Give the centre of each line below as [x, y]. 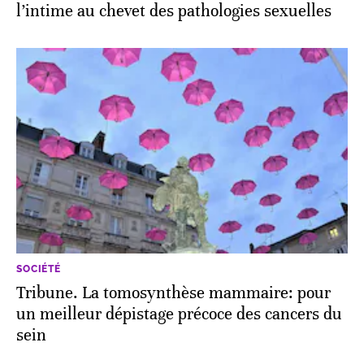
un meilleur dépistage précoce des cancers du [179, 314]
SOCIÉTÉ [39, 269]
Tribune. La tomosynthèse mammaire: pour [173, 293]
